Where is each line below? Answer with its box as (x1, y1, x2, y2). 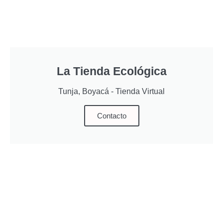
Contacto (97, 111, 126, 120)
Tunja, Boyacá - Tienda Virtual (58, 87, 165, 96)
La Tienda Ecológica (56, 65, 167, 78)
